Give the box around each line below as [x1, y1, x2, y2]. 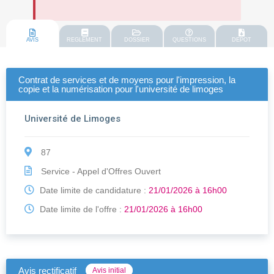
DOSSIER [124, 37, 150, 43]
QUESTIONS [172, 37, 207, 43]
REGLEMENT [67, 37, 103, 43]
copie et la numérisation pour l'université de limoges [18, 84, 223, 95]
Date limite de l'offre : [37, 204, 124, 215]
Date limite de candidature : [37, 185, 149, 196]
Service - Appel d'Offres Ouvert [39, 166, 161, 177]
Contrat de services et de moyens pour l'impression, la [18, 75, 235, 86]
